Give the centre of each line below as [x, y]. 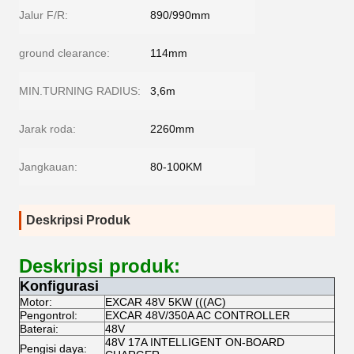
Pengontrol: [49, 315]
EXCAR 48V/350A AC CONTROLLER [198, 315]
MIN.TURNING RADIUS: [80, 91]
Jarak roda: [47, 129]
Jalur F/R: [43, 15]
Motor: [36, 302]
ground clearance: [64, 53]
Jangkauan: [48, 167]
